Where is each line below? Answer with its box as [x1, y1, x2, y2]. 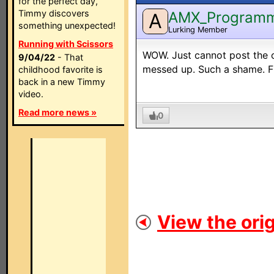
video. [18, 89, 43, 99]
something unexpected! [18, 20, 116, 31]
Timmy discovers [18, 8, 89, 18]
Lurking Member [168, 24, 228, 34]
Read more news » [18, 107, 97, 117]
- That [55, 52, 83, 62]
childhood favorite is [18, 64, 103, 75]
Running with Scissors [18, 39, 113, 49]
